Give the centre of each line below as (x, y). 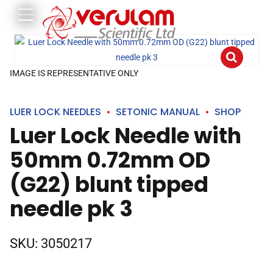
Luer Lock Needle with (126, 136)
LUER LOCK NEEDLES (55, 112)
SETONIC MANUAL (158, 112)
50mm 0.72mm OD (110, 160)
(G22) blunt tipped (109, 184)
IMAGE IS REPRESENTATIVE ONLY (74, 73)
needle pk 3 (71, 209)
